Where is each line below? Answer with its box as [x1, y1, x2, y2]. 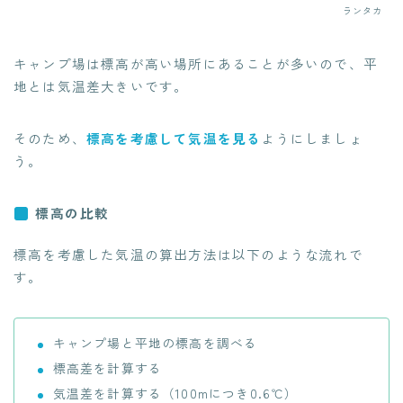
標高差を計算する [52, 358, 163, 377]
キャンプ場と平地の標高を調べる [52, 333, 258, 352]
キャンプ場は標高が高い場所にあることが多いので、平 [13, 54, 378, 74]
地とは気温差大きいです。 [13, 76, 189, 96]
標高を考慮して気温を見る [86, 129, 262, 148]
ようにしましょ [261, 129, 363, 148]
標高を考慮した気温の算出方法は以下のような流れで [13, 244, 363, 264]
